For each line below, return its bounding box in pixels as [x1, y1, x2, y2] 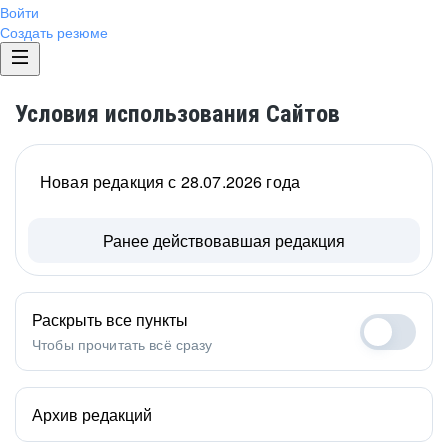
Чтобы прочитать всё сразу [32, 334, 213, 354]
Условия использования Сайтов [15, 100, 340, 128]
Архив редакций [32, 403, 152, 426]
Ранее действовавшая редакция [103, 229, 345, 252]
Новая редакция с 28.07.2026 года [40, 170, 301, 193]
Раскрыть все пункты [32, 308, 188, 331]
